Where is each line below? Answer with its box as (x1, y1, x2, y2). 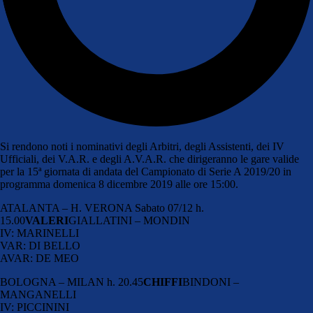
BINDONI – (182, 276, 239, 289)
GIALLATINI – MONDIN (68, 214, 190, 227)
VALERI (25, 214, 68, 227)
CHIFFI (143, 276, 182, 289)
